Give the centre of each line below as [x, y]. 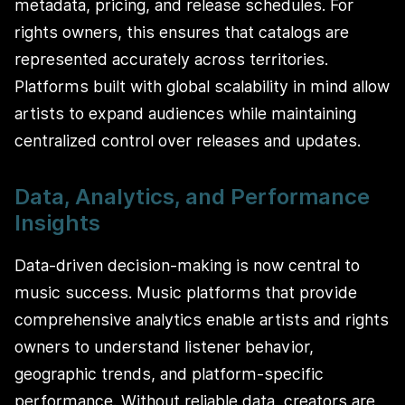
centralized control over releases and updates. [188, 141]
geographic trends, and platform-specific [169, 373]
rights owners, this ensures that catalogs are [182, 33]
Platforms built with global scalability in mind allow [202, 87]
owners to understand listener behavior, [164, 346]
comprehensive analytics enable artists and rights [202, 319]
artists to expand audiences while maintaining [185, 114]
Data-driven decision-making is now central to [187, 265]
